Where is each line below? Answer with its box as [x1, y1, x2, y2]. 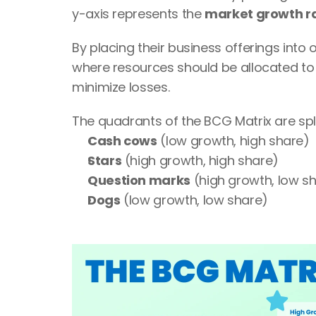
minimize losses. [72, 78, 170, 96]
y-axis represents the [72, 5, 205, 23]
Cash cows [87, 132, 157, 150]
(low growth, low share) [120, 191, 268, 209]
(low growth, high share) [157, 132, 310, 150]
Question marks [87, 171, 190, 189]
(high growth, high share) [121, 152, 279, 169]
